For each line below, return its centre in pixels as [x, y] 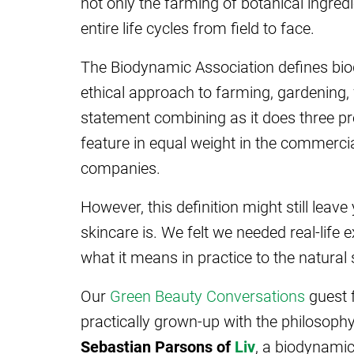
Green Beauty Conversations [207, 295]
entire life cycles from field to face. [198, 27]
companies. [121, 167]
